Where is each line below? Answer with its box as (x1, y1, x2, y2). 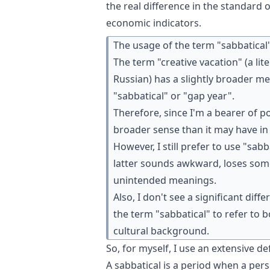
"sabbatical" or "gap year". (113, 89, 234, 102)
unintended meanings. (113, 174, 216, 187)
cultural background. (113, 224, 209, 237)
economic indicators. (106, 16, 201, 30)
